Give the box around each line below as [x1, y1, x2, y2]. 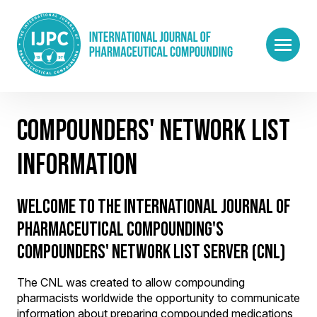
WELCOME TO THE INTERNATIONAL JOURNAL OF [17, 195, 291, 217]
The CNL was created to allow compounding [17, 275, 245, 289]
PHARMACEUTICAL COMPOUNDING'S [17, 218, 224, 240]
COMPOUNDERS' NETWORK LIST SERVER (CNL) [17, 241, 286, 263]
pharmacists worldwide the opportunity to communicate [17, 291, 300, 305]
